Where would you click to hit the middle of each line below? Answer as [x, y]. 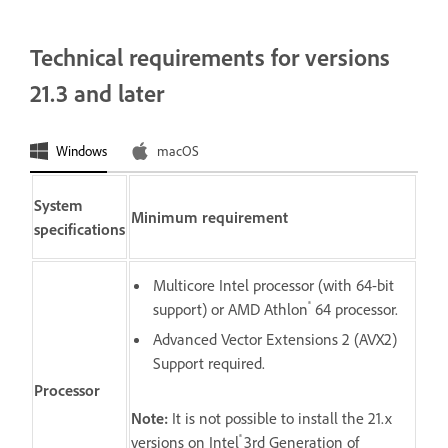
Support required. [209, 362]
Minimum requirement [209, 216]
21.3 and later [97, 93]
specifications [79, 228]
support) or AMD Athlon [230, 308]
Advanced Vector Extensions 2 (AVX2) [275, 338]
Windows [81, 151]
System [58, 204]
